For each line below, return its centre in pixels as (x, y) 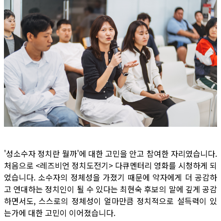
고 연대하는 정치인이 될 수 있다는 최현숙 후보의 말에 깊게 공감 (110, 189)
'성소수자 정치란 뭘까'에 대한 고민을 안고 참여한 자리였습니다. (110, 153)
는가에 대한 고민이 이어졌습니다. (60, 213)
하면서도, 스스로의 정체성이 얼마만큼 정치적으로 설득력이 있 (110, 201)
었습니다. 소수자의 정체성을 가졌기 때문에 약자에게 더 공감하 (110, 177)
